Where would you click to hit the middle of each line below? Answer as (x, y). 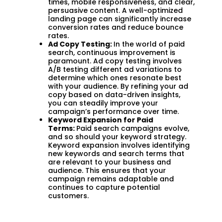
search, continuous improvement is (112, 52)
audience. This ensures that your (107, 170)
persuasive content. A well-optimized (115, 10)
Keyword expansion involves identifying (119, 145)
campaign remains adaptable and (111, 179)
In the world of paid (149, 44)
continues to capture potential (104, 187)
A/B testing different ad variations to (115, 69)
